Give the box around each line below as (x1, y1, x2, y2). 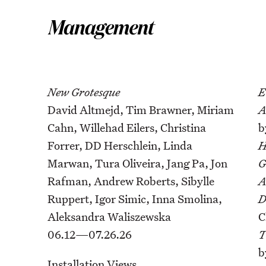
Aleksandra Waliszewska (47, 209, 171, 224)
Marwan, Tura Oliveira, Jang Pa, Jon (47, 156, 227, 171)
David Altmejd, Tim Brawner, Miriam (47, 102, 234, 118)
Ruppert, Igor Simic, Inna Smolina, (47, 191, 222, 207)
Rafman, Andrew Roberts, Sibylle (47, 173, 214, 189)
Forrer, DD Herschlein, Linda (47, 138, 192, 153)
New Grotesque (47, 84, 120, 100)
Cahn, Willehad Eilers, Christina (47, 120, 206, 135)
